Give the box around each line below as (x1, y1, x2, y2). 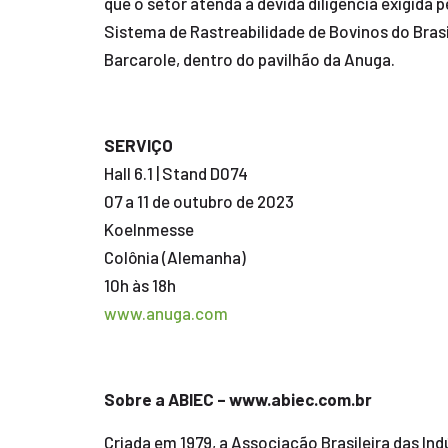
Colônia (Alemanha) (103, 247, 246, 267)
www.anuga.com (103, 303, 228, 323)
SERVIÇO (103, 135, 173, 155)
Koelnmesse (103, 219, 194, 239)
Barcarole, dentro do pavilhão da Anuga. (103, 49, 395, 69)
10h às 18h (103, 275, 176, 295)
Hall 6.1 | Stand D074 (103, 163, 248, 183)
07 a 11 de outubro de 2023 (103, 191, 294, 211)
